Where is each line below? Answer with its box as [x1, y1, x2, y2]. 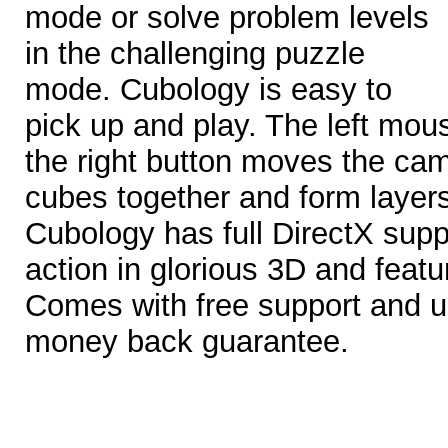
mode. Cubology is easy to [25, 72, 392, 108]
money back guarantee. [25, 324, 349, 360]
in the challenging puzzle [25, 36, 365, 72]
